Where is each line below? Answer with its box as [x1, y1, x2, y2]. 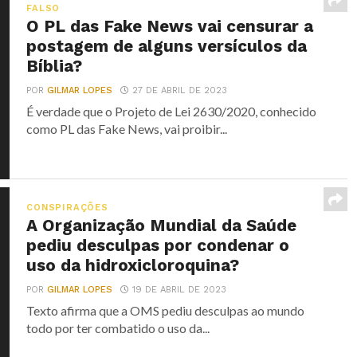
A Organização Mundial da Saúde [26, 216, 297, 236]
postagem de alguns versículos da [26, 37, 308, 56]
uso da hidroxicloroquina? [26, 256, 240, 276]
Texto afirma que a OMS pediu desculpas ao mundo [26, 303, 305, 319]
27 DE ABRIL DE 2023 [132, 85, 228, 96]
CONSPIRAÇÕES [26, 202, 108, 214]
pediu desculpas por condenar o [26, 236, 290, 256]
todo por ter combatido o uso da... [26, 320, 210, 336]
